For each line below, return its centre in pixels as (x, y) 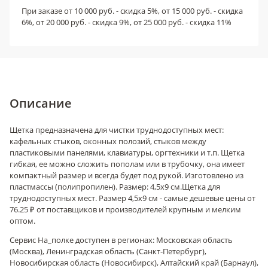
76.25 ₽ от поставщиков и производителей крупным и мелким (125, 209)
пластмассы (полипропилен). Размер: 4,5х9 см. (96, 187)
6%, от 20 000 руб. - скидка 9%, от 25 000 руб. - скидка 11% (127, 22)
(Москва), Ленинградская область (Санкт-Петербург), (108, 251)
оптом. (22, 221)
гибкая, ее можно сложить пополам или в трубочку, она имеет (127, 164)
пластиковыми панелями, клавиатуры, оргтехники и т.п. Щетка (127, 153)
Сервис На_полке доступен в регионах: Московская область (121, 240)
